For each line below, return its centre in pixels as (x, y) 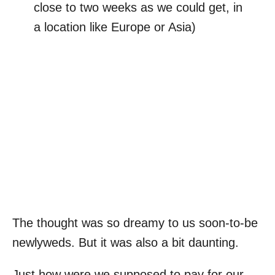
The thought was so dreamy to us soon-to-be (135, 223)
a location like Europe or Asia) (115, 27)
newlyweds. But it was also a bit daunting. (126, 242)
